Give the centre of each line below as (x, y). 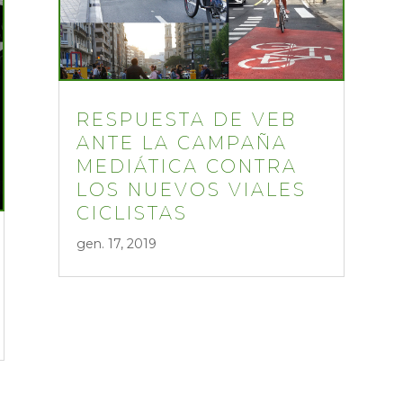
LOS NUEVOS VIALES (191, 190)
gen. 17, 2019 (116, 244)
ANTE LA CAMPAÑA (182, 143)
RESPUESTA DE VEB (186, 120)
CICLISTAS (132, 214)
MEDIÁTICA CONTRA (187, 167)
